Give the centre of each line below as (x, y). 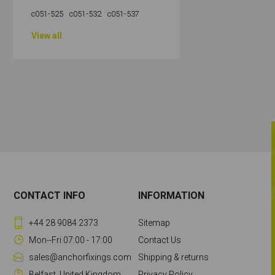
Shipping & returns (173, 257)
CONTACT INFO (50, 196)
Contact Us (159, 240)
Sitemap (154, 223)
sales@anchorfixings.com (80, 257)
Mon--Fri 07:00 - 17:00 (71, 240)
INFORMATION (171, 196)
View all (47, 36)
